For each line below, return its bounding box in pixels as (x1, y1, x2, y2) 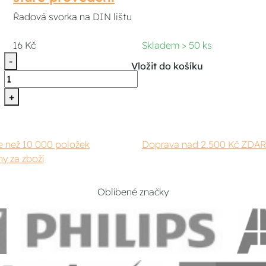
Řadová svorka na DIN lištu (13, 10, 132, 23)
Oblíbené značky (97, 185, 169, 198)
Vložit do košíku (131, 59, 204, 72)
